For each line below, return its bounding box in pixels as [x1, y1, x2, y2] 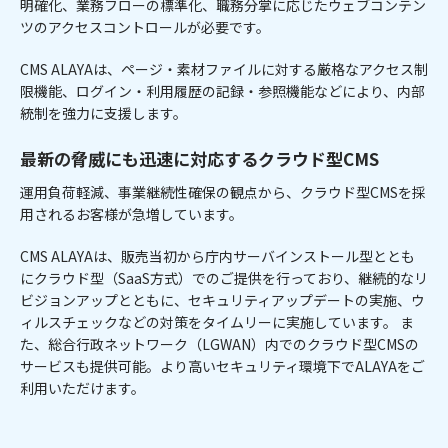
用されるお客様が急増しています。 [20, 203, 243, 224]
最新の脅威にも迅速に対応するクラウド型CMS [20, 145, 379, 171]
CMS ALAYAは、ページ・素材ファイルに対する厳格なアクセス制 [20, 58, 428, 79]
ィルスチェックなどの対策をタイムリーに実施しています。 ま [20, 311, 414, 332]
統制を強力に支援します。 [20, 102, 187, 123]
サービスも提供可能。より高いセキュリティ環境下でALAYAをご [20, 355, 425, 376]
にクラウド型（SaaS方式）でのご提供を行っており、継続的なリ [20, 267, 428, 288]
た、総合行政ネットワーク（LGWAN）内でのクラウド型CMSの [20, 333, 419, 354]
